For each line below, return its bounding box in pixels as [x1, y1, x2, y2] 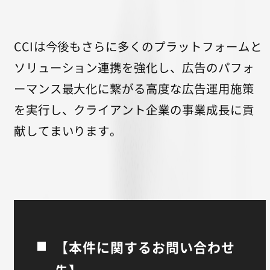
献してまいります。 [13, 122, 122, 140]
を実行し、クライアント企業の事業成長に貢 [13, 101, 255, 119]
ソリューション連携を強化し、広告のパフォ [13, 58, 255, 77]
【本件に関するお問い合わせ [54, 237, 235, 257]
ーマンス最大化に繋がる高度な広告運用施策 [13, 80, 255, 98]
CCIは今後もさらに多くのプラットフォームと [13, 37, 263, 55]
